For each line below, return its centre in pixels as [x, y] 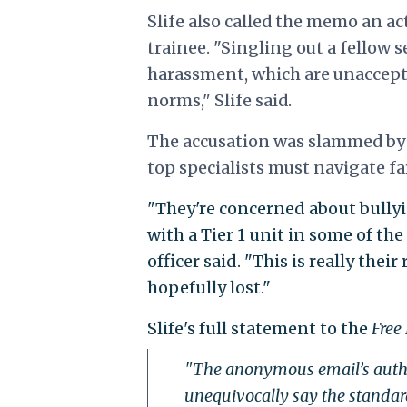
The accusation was [227, 141]
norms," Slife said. [219, 100]
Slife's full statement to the [259, 328]
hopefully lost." [208, 287]
